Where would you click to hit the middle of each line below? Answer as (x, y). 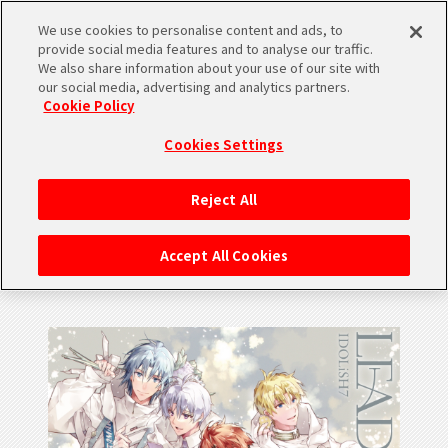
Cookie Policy (89, 105)
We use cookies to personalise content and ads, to (191, 29)
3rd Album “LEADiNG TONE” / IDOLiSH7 (227, 241)
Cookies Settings (224, 144)
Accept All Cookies (224, 255)
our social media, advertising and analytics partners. (194, 86)
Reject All (224, 199)
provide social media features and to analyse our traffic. (206, 48)
